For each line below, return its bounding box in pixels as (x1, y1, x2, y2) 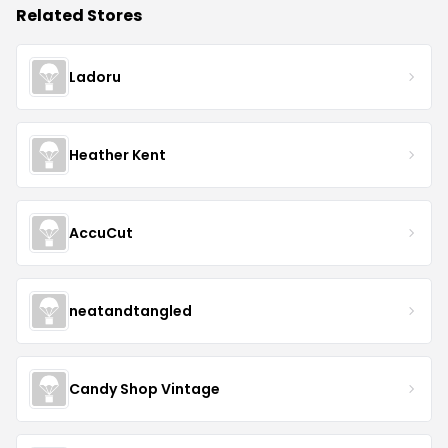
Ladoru (69, 66, 121, 87)
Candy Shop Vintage (69, 378, 220, 399)
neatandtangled (69, 300, 192, 321)
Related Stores (16, 4, 142, 27)
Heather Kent (69, 144, 166, 165)
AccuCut (69, 222, 133, 243)
